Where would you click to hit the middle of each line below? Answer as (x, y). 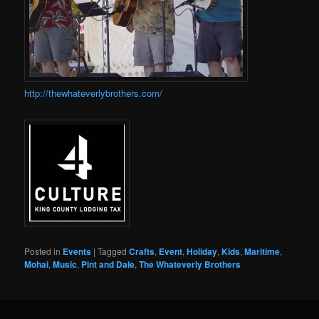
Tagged (113, 251)
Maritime (262, 251)
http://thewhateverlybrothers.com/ (94, 93)
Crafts (142, 251)
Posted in (43, 251)
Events (77, 251)
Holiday (202, 251)
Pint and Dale (108, 264)
